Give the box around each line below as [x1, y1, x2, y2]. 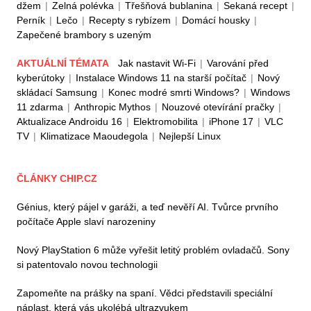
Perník [17, 14, 45, 26]
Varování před [207, 57, 269, 69]
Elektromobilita [133, 115, 198, 127]
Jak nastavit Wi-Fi [118, 57, 196, 69]
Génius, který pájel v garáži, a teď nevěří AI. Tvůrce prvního [17, 201, 278, 212]
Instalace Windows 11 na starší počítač [76, 72, 246, 83]
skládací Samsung [17, 86, 97, 98]
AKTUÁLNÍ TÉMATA [17, 57, 111, 69]
